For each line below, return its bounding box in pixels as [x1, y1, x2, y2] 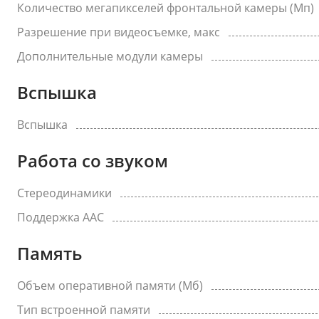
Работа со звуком [17, 149, 168, 172]
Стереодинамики [17, 185, 112, 201]
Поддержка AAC [17, 209, 104, 225]
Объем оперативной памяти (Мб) [17, 278, 203, 293]
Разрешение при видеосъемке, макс [17, 24, 220, 40]
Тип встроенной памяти [17, 302, 150, 318]
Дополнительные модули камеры [17, 48, 203, 64]
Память [17, 241, 82, 265]
